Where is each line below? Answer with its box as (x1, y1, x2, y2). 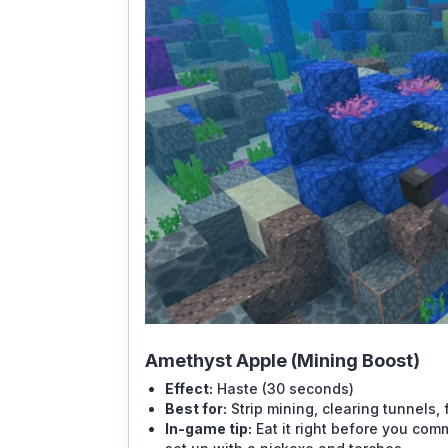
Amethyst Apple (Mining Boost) (145, 350, 420, 372)
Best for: (165, 400, 227, 418)
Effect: (165, 380, 213, 398)
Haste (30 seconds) (213, 380, 354, 398)
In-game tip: (165, 420, 252, 438)
